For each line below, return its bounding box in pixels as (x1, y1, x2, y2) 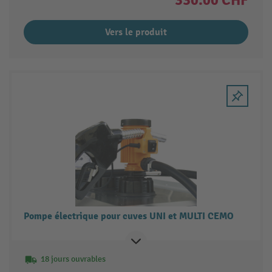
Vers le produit (105, 25, 167, 38)
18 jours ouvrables (40, 254, 106, 265)
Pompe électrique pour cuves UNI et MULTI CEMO (23, 210, 234, 223)
